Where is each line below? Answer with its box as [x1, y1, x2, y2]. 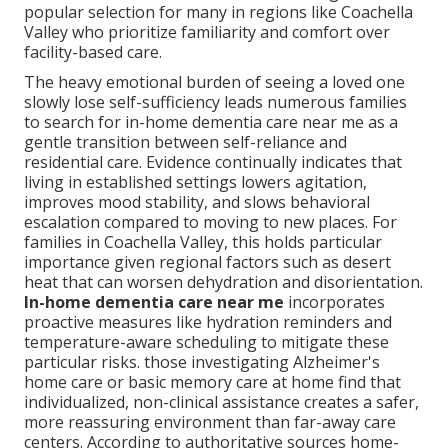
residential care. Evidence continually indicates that [24, 151, 402, 174]
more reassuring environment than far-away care [24, 411, 396, 434]
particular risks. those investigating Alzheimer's [24, 351, 380, 374]
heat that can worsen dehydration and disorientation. [24, 271, 423, 294]
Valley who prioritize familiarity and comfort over [24, 21, 390, 44]
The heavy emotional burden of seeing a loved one [24, 71, 405, 94]
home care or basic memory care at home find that [24, 371, 401, 394]
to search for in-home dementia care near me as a [24, 111, 398, 134]
